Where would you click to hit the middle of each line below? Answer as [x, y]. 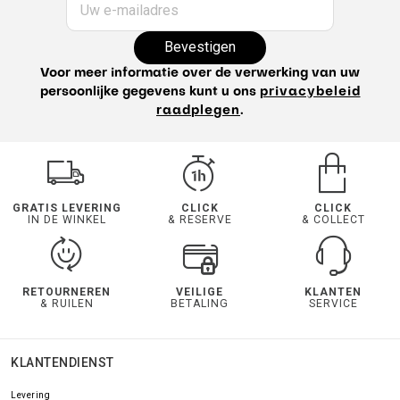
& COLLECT [333, 219]
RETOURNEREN [67, 292]
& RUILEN [67, 303]
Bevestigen [200, 47]
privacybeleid [310, 92]
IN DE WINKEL [67, 219]
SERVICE [333, 303]
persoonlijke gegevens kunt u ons [150, 92]
